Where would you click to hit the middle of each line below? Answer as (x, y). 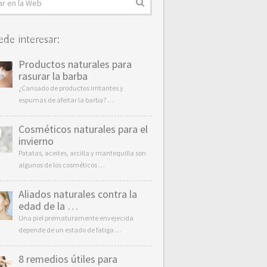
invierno (36, 141)
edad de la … (48, 206)
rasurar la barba (53, 76)
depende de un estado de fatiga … (70, 230)
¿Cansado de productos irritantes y (71, 88)
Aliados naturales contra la (77, 194)
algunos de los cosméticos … (61, 165)
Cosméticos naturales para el (83, 129)
